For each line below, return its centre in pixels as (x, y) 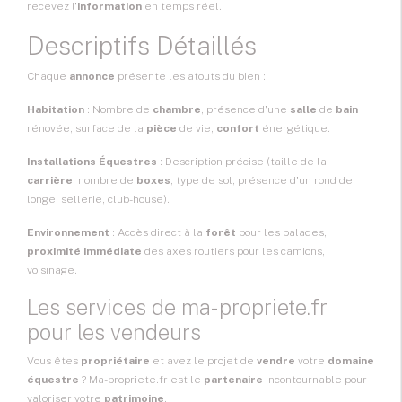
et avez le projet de (203, 361)
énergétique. (295, 129)
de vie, (197, 129)
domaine (351, 361)
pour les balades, (281, 233)
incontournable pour (315, 380)
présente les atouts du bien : (190, 77)
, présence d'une (245, 110)
